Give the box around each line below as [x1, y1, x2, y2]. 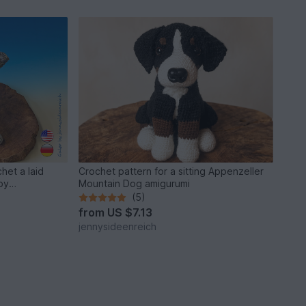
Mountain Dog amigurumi [79, 178, 191, 190]
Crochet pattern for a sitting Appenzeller [79, 165, 264, 178]
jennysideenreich [79, 221, 157, 233]
